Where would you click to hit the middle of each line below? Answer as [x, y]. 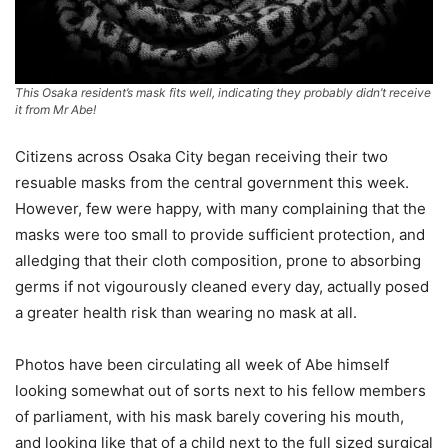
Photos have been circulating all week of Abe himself [202, 365]
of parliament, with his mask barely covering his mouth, [209, 417]
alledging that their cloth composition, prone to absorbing [218, 261]
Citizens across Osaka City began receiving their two [201, 157]
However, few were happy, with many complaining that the [220, 209]
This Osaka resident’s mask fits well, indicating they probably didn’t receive [223, 93]
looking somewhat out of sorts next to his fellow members [220, 391]
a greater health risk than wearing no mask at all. [186, 313]
